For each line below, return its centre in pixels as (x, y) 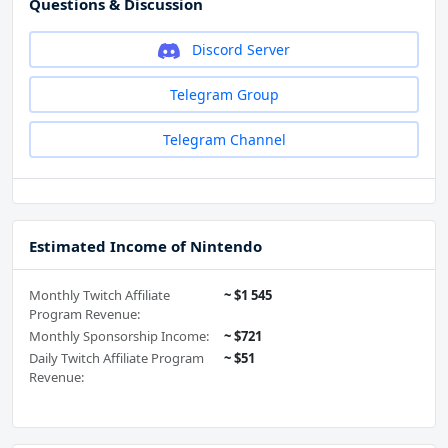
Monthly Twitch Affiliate (99, 295)
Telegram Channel (224, 140)
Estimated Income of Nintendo (145, 246)
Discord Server (238, 50)
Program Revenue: (84, 314)
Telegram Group (224, 95)
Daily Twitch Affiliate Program (116, 358)
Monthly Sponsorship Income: (119, 336)
